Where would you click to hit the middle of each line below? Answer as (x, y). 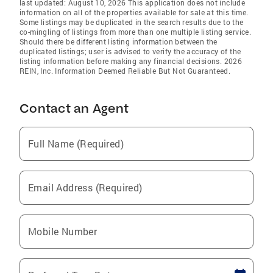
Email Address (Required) (85, 187)
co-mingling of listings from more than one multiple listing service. (136, 31)
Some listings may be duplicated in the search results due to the (132, 22)
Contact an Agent (74, 108)
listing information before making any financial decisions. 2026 (131, 61)
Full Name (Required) (76, 143)
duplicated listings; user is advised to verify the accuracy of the (130, 51)
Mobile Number (63, 231)
